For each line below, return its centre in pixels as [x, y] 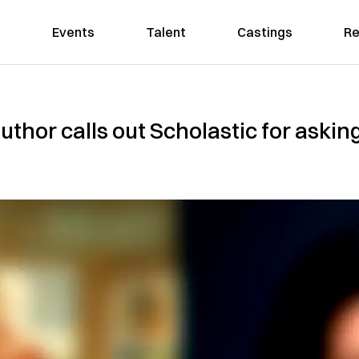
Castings [264, 32]
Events [73, 32]
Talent [165, 32]
